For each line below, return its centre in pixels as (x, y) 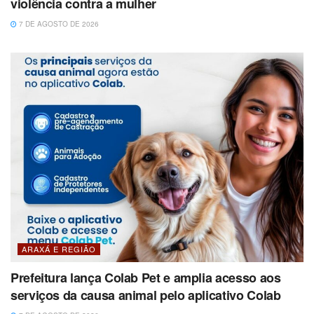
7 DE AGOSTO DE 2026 (58, 24)
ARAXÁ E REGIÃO (59, 249)
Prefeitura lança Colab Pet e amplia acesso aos (146, 278)
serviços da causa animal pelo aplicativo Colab (146, 295)
